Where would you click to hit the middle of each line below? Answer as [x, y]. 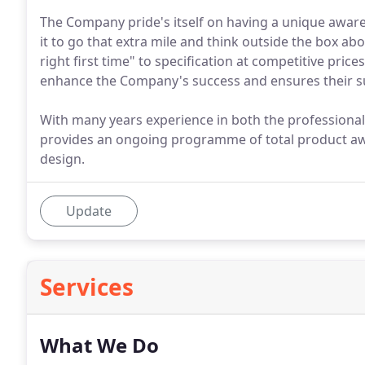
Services [87, 287]
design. [62, 159]
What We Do [99, 345]
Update [89, 211]
